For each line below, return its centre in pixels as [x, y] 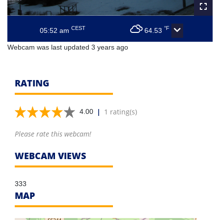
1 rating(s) [121, 112]
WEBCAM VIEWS [50, 156]
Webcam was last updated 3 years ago [68, 47]
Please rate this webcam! [53, 134]
